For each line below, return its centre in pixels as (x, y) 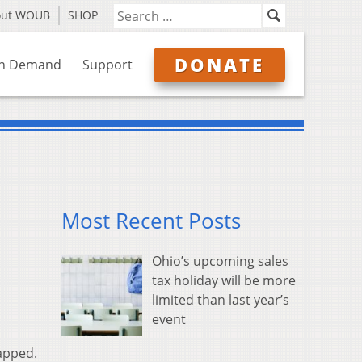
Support (107, 65)
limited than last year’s (221, 300)
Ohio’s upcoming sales (220, 261)
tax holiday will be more (224, 281)
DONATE (219, 65)
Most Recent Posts (151, 221)
